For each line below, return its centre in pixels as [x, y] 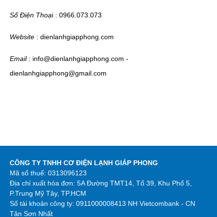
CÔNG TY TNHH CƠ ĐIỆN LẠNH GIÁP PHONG [84, 163]
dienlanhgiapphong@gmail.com [58, 73]
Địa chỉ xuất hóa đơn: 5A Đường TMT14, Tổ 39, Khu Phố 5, [101, 183]
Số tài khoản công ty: [43, 203]
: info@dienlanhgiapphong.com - [77, 59]
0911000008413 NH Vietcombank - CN [136, 203]
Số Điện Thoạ [31, 15]
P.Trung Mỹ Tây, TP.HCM [48, 193]
